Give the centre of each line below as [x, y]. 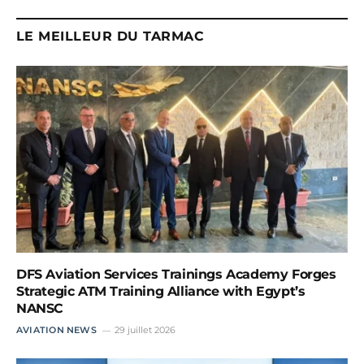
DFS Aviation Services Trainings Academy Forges [176, 274]
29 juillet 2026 [145, 329]
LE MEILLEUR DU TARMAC [110, 37]
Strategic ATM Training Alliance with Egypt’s [161, 291]
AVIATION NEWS [56, 329]
